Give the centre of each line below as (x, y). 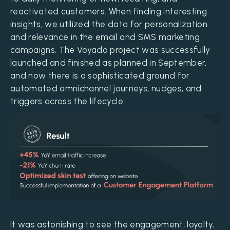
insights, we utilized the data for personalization (109, 24)
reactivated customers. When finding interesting (109, 12)
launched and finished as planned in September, (109, 63)
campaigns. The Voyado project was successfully (110, 50)
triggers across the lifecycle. (68, 101)
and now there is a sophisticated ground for (100, 76)
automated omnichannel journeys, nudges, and (106, 89)
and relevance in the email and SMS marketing (105, 37)
